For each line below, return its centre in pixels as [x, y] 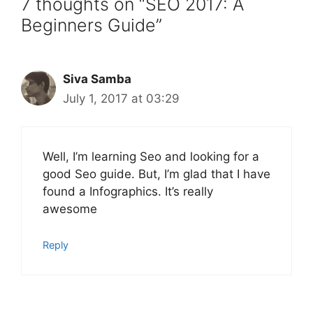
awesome [70, 209]
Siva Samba [97, 79]
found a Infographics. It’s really [128, 192]
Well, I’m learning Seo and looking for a [151, 157]
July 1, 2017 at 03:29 [121, 98]
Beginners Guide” [92, 25]
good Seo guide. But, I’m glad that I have [156, 174]
